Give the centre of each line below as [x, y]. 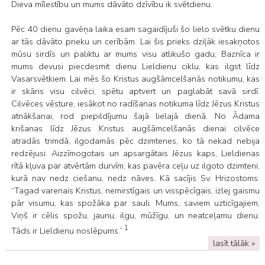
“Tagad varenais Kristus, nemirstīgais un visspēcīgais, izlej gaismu [135, 191]
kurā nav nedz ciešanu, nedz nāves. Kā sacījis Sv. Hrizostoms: [135, 178]
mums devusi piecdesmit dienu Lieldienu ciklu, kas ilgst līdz [135, 67]
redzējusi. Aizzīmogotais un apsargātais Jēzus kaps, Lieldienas [135, 153]
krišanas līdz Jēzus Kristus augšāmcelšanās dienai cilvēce [135, 129]
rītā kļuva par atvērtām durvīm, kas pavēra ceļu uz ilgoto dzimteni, [135, 166]
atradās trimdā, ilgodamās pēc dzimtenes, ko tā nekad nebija [135, 141]
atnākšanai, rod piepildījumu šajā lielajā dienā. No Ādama [135, 116]
